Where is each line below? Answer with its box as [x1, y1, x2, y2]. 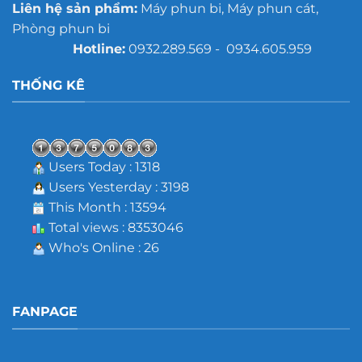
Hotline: [11, 41, 125, 57]
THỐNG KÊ [11, 77, 85, 93]
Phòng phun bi [11, 21, 110, 37]
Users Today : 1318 [44, 159, 160, 175]
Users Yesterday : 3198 [44, 179, 189, 196]
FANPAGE [11, 304, 78, 320]
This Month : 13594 [44, 200, 166, 216]
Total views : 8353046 [44, 220, 183, 236]
